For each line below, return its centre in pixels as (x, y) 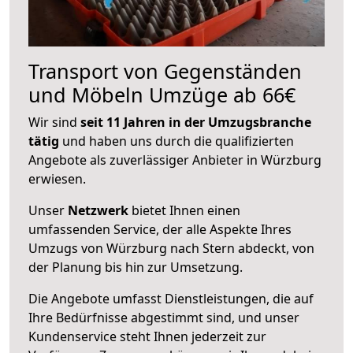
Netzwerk (98, 210)
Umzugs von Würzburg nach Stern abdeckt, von (171, 248)
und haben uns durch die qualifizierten (176, 141)
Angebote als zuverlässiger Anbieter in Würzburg (175, 160)
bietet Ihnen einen (184, 210)
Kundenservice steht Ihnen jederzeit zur (147, 336)
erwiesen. (57, 178)
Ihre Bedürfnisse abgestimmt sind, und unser (164, 317)
